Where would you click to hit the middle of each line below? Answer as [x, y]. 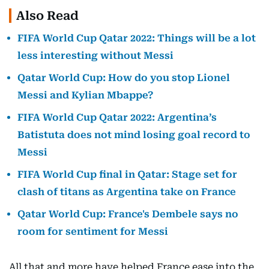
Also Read [47, 16]
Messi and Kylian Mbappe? [85, 95]
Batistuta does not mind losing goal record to [134, 135]
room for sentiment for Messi [93, 232]
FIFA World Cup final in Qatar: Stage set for [127, 175]
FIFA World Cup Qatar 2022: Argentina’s [117, 118]
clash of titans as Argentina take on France [127, 192]
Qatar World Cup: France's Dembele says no [128, 214]
